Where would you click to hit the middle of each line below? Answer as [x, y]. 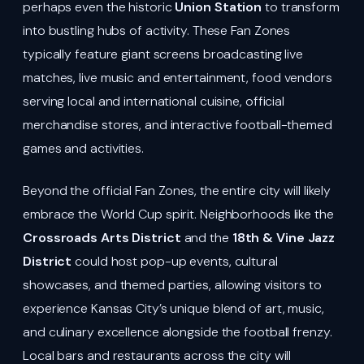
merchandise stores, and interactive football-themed [178, 125]
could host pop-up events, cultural [175, 261]
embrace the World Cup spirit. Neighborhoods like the [178, 214]
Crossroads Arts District [102, 237]
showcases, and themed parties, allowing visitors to [172, 284]
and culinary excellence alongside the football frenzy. [178, 331]
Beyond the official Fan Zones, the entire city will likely [177, 190]
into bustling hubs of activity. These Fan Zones [157, 31]
